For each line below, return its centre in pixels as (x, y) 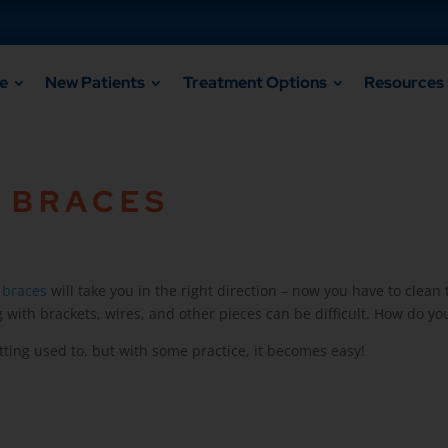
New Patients (95, 82)
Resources (404, 82)
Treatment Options (254, 82)
